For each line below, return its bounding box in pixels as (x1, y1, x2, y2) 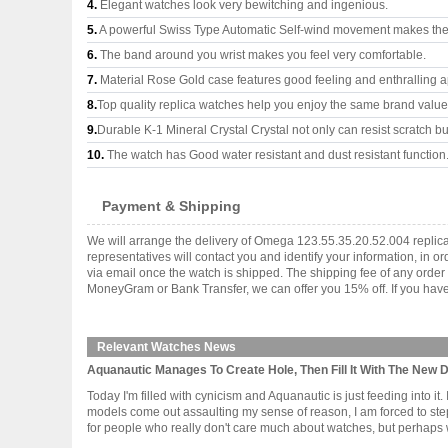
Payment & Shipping (102, 198, 241, 214)
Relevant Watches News (97, 340, 236, 354)
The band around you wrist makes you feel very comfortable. (97, 48, 426, 62)
